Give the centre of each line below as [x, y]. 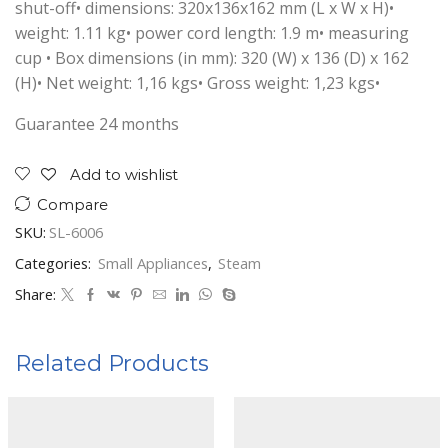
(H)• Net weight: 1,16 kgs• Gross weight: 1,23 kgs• [197, 82]
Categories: [55, 262]
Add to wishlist [124, 174]
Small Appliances [153, 262]
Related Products [112, 362]
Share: [35, 293]
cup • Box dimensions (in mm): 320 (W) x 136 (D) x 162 [212, 57]
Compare [72, 204]
